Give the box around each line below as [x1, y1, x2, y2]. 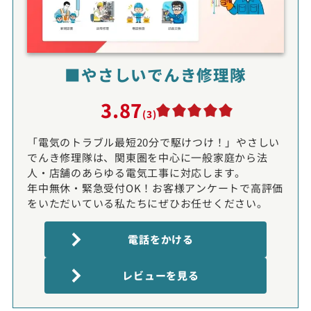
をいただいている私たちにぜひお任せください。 [27, 195, 268, 210]
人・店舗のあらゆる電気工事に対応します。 [27, 165, 246, 180]
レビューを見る [122, 267, 199, 283]
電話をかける [128, 231, 194, 246]
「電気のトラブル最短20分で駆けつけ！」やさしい [27, 134, 280, 149]
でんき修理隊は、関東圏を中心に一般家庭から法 [27, 149, 268, 165]
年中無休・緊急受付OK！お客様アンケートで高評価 [27, 180, 283, 195]
